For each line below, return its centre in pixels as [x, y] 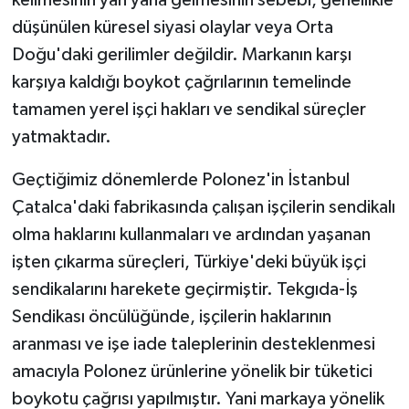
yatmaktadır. [61, 137]
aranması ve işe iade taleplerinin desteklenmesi [193, 345]
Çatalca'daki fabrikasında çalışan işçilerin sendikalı [203, 208]
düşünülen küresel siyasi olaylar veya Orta [172, 28]
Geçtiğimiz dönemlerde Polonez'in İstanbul [180, 180]
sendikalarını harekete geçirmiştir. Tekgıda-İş [184, 290]
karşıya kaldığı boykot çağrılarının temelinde [181, 83]
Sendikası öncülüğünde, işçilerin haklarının [171, 317]
